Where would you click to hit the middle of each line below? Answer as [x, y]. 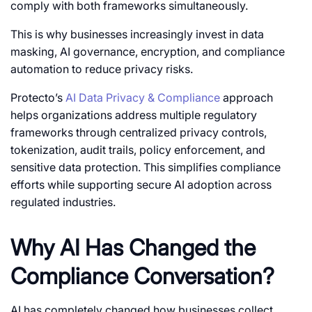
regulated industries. [63, 202]
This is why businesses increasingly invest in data [137, 34]
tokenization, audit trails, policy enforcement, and [138, 150]
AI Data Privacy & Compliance [143, 98]
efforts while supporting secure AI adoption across [141, 185]
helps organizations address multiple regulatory [134, 115]
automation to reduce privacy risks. [102, 69]
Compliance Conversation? [142, 276]
